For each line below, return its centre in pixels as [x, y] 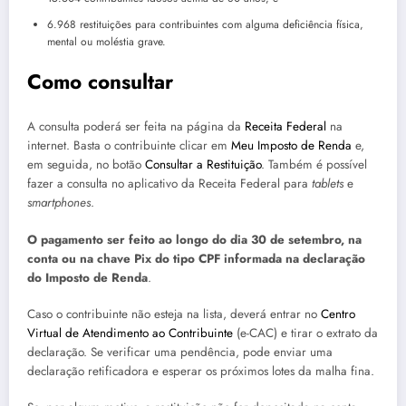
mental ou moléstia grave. [106, 41]
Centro [338, 314]
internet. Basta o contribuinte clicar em [129, 146]
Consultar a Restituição [203, 165]
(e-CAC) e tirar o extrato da [305, 333]
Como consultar [100, 81]
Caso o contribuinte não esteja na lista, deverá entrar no [174, 314]
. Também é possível [314, 165]
